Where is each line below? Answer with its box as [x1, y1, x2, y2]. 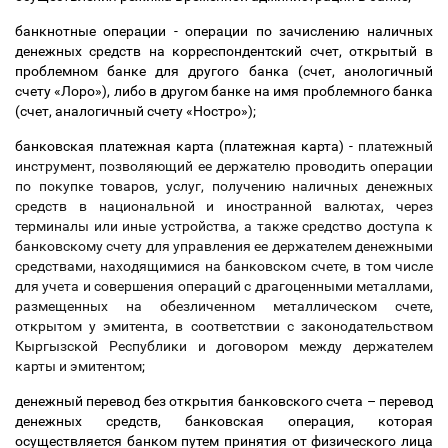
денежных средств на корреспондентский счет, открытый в [15, 43, 433, 59]
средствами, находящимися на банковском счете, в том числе [15, 258, 433, 274]
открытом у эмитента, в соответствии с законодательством [15, 318, 433, 334]
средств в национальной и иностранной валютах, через [15, 198, 433, 214]
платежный [358, 138, 433, 154]
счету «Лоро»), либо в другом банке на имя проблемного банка [15, 83, 433, 99]
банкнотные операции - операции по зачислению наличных [15, 23, 433, 39]
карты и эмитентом [15, 358, 142, 374]
